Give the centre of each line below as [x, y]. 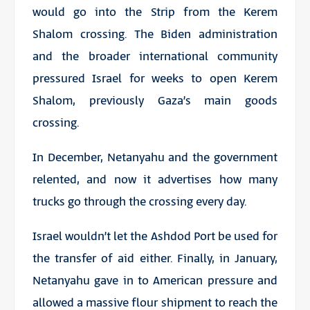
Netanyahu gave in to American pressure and [155, 281]
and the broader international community [155, 56]
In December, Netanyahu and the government [155, 157]
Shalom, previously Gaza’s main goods [155, 101]
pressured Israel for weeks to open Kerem [155, 79]
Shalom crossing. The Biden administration [155, 34]
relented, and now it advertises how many [155, 180]
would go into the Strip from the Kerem [155, 12]
